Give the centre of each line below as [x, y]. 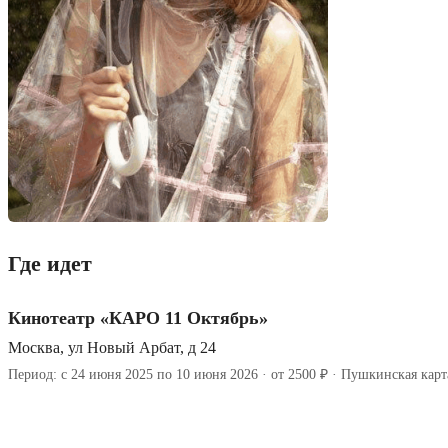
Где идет [50, 263]
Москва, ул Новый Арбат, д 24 [112, 347]
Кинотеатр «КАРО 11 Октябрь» [138, 318]
